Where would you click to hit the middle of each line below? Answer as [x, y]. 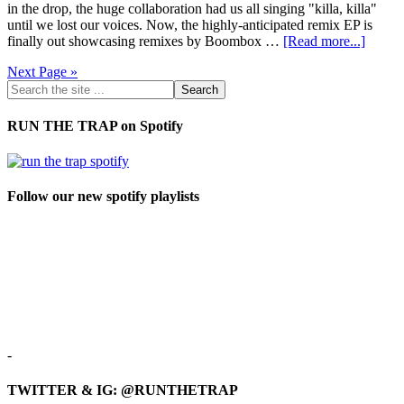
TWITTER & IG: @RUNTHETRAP [123, 390]
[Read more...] [324, 41]
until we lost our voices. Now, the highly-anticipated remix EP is [190, 24]
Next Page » [42, 71]
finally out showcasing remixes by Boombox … [145, 41]
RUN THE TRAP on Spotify [95, 125]
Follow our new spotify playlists [103, 197]
